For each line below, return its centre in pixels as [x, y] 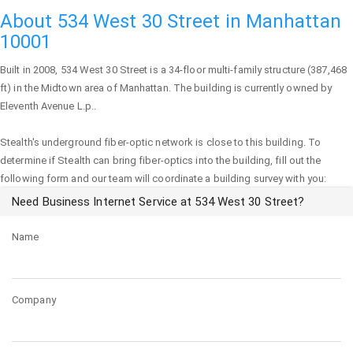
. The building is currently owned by [250, 88]
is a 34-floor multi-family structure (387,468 [247, 70]
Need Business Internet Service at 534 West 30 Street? [158, 202]
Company [34, 300]
